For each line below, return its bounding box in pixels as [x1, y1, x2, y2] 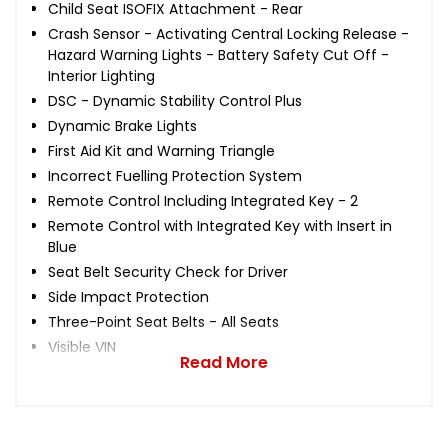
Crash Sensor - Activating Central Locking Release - [48, 23, 409, 44]
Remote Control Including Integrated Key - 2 [48, 190, 358, 211]
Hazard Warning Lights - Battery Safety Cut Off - [48, 44, 389, 65]
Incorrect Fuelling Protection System [48, 165, 302, 186]
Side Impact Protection [48, 286, 209, 307]
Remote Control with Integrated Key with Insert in [48, 215, 392, 236]
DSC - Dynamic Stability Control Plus [48, 90, 302, 111]
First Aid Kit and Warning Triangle [48, 140, 275, 161]
